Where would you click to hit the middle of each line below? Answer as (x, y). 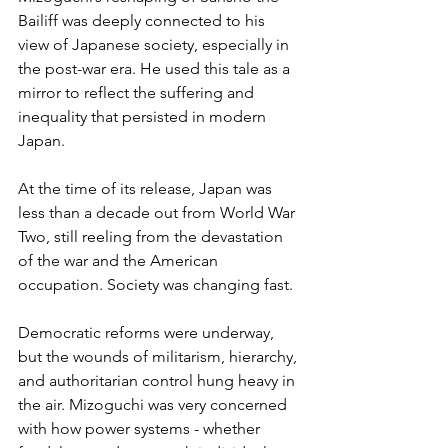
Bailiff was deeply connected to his (143, 20)
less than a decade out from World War (158, 212)
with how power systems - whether (141, 428)
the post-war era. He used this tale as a (156, 68)
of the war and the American (120, 260)
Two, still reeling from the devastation (152, 236)
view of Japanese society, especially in (155, 44)
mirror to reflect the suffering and (138, 92)
